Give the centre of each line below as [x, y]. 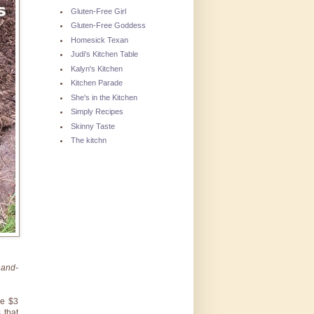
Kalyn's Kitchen [97, 68]
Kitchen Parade [97, 83]
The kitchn [89, 141]
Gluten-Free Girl [98, 11]
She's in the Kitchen [104, 97]
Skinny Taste [93, 126]
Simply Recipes [97, 112]
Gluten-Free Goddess [108, 26]
